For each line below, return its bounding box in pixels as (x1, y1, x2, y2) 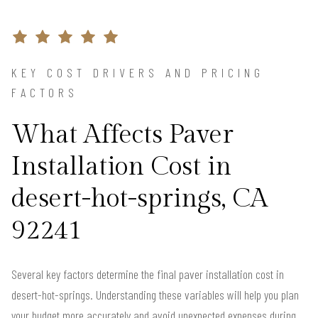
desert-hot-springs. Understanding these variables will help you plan (11, 287, 299, 303)
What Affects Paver (11, 120, 234, 150)
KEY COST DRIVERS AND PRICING (11, 65, 264, 81)
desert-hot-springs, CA (11, 184, 268, 214)
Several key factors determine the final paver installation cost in (11, 266, 284, 283)
